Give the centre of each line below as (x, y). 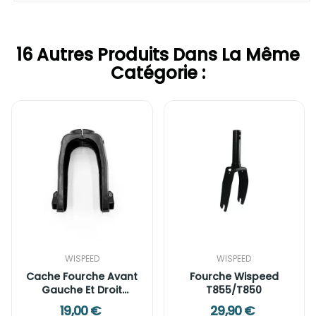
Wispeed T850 (82, 304)
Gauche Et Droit (82, 290)
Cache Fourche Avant (82, 277)
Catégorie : (158, 73)
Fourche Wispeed (234, 277)
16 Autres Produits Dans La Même (158, 54)
